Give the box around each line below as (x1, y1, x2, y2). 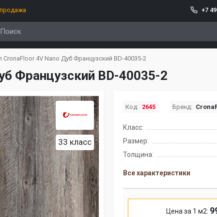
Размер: (123, 137, 149, 145)
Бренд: (172, 103, 192, 110)
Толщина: (123, 151, 154, 158)
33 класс (58, 137, 92, 147)
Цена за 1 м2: (166, 207, 210, 215)
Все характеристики (123, 169, 190, 177)
